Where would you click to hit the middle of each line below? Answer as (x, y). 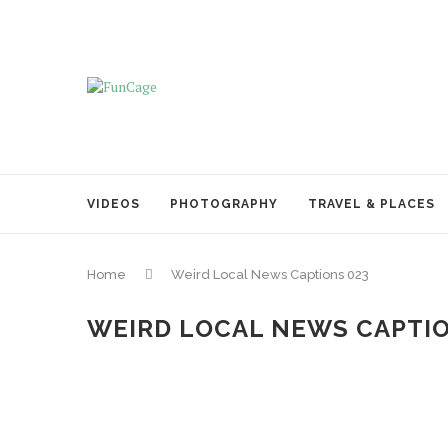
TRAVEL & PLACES (371, 204)
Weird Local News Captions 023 (270, 274)
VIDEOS (113, 204)
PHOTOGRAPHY (224, 204)
